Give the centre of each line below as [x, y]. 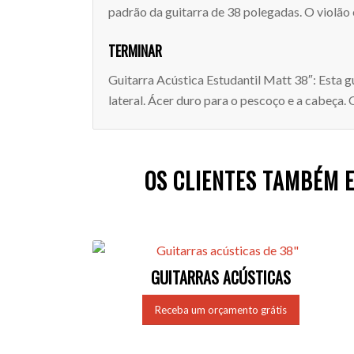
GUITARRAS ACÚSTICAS [221, 278]
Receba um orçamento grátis [221, 310]
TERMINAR [136, 51]
